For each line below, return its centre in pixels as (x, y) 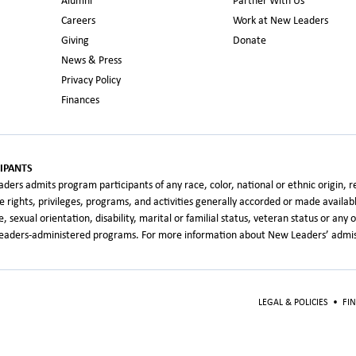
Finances (80, 101)
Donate (249, 41)
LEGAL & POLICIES (293, 303)
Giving (75, 41)
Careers (78, 21)
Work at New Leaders (280, 21)
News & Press (91, 61)
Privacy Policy (91, 81)
